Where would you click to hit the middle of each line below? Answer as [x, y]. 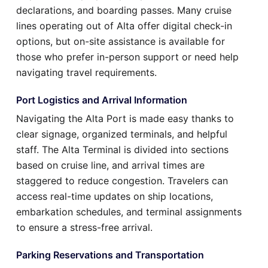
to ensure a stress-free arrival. [84, 228]
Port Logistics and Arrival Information [102, 100]
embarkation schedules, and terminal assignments [129, 212]
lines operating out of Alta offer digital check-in [124, 26]
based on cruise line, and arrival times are [110, 165]
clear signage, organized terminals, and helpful [122, 134]
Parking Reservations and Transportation [110, 255]
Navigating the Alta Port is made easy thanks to [125, 119]
